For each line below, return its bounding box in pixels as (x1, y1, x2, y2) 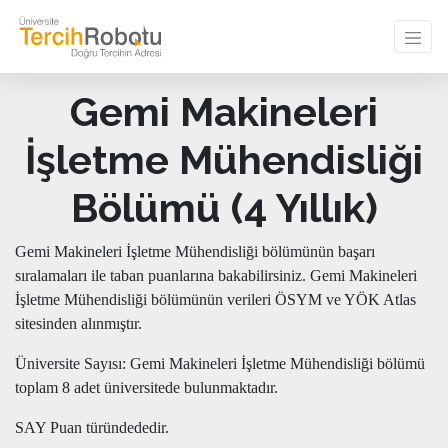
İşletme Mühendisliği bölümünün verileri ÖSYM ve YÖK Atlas (15, 291, 416, 308)
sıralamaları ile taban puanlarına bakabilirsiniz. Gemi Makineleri (15, 267, 417, 284)
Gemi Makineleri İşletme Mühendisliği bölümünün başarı (15, 243, 375, 260)
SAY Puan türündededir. (15, 419, 169, 436)
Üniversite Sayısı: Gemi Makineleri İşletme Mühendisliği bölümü (15, 355, 425, 372)
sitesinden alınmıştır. (15, 315, 142, 332)
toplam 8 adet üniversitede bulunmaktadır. (15, 379, 278, 396)
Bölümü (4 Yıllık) (70, 184, 378, 231)
